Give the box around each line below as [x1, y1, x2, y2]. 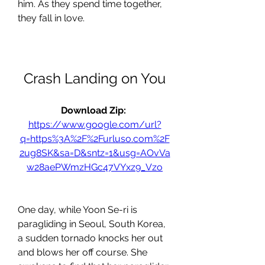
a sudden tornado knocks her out [18, 232, 163, 244]
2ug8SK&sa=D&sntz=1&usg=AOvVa [19, 147, 170, 159]
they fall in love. [18, 12, 85, 24]
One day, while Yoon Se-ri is [18, 204, 137, 215]
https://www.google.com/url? [28, 119, 161, 130]
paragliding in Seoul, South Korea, [18, 218, 166, 230]
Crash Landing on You [24, 70, 166, 87]
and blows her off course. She [18, 247, 147, 258]
